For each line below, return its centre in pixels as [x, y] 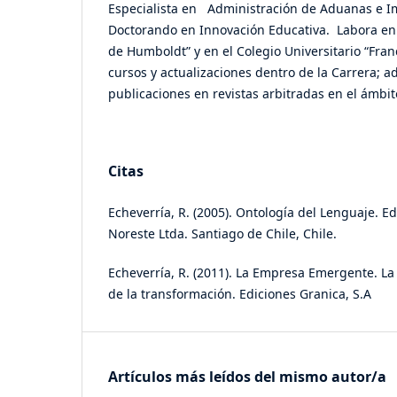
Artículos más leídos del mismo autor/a [247, 376]
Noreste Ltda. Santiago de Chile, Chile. [222, 233]
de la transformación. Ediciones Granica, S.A [240, 293]
